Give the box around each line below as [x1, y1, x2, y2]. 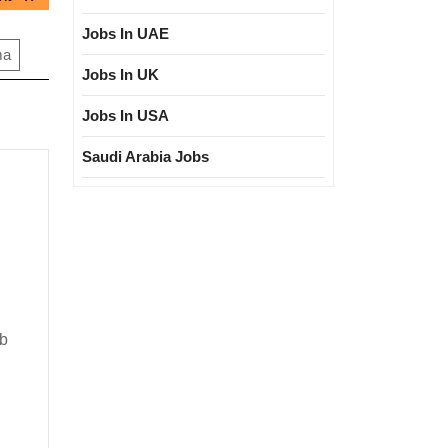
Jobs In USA [82, 107, 169, 124]
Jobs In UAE [82, 25, 169, 42]
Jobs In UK [82, 66, 159, 83]
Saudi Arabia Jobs [82, 148, 209, 165]
